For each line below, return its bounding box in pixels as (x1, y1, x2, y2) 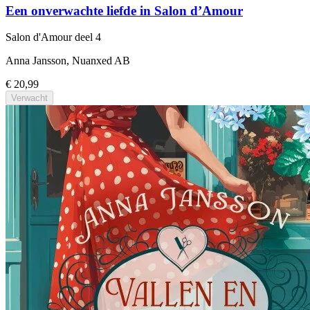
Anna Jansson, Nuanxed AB (6, 55, 130, 67)
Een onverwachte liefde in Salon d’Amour (6, 3, 243, 18)
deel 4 (75, 31, 101, 44)
